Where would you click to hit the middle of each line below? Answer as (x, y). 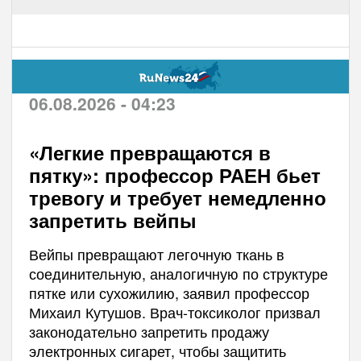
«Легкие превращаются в (149, 152)
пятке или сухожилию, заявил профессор (169, 292)
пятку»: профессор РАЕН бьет (174, 174)
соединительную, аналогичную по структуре (178, 273)
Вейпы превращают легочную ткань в (156, 253)
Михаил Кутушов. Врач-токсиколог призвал (174, 311)
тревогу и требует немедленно (177, 197)
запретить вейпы (112, 220)
